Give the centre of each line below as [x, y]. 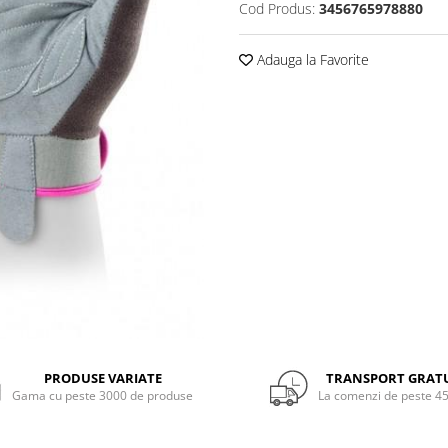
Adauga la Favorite [311, 59]
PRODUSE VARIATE [102, 378]
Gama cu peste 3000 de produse [103, 396]
